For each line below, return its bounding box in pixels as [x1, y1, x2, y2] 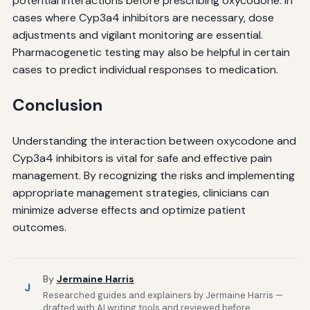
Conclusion [12, 94, 102, 116]
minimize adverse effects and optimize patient [12, 203, 246, 218]
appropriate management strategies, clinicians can [12, 185, 269, 201]
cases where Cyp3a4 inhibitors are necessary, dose [12, 10, 274, 26]
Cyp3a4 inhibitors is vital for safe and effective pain [12, 151, 272, 166]
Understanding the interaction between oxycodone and [12, 134, 296, 149]
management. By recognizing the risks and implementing [12, 168, 295, 183]
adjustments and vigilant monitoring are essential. [12, 28, 263, 43]
